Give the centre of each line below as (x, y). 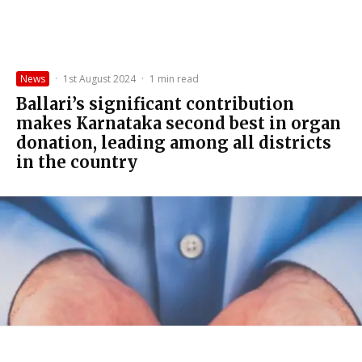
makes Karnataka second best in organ (179, 123)
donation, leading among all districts (174, 142)
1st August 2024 (99, 78)
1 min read (174, 78)
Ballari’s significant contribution (155, 103)
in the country (77, 162)
